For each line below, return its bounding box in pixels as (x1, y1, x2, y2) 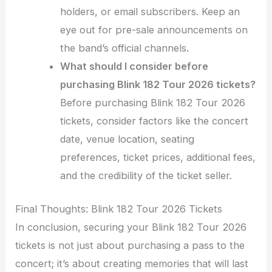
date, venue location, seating (60, 132, 195, 145)
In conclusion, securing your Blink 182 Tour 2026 (15, 220, 247, 233)
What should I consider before (60, 59, 209, 72)
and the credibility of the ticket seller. (60, 169, 233, 182)
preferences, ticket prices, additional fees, (60, 151, 256, 163)
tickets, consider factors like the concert (60, 114, 249, 127)
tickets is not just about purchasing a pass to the (15, 239, 245, 251)
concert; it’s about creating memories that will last (15, 257, 249, 270)
